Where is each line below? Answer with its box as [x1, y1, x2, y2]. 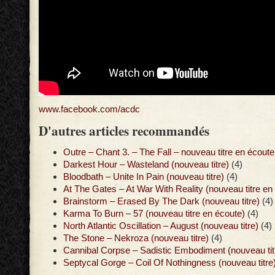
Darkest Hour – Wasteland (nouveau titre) [63, 158, 229, 169]
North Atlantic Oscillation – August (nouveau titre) [63, 220, 258, 231]
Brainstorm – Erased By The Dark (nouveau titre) [63, 195, 260, 206]
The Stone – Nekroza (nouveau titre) [63, 232, 209, 243]
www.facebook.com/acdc [39, 104, 140, 114]
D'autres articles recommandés [39, 120, 209, 140]
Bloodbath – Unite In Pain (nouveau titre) [63, 171, 224, 182]
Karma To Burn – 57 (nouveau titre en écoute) [63, 207, 245, 219]
